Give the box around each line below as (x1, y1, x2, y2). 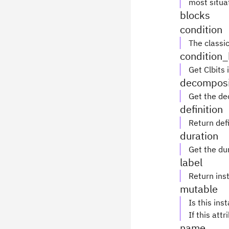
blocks (180, 8, 210, 22)
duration (180, 129, 218, 143)
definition (180, 102, 223, 116)
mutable (180, 182, 218, 196)
